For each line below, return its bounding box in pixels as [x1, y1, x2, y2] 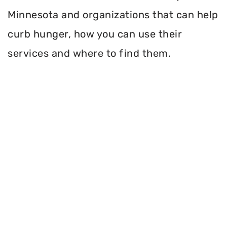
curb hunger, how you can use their [8, 28, 182, 41]
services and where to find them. [8, 47, 171, 60]
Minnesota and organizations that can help [8, 9, 218, 21]
